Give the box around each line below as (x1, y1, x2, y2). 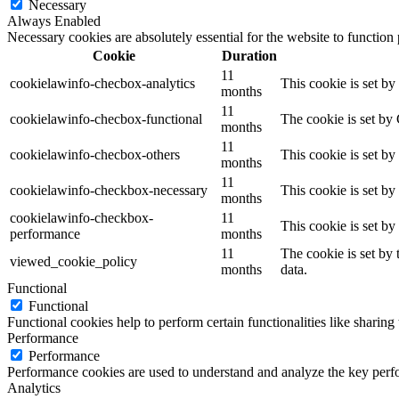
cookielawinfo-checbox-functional (10, 111, 202, 127)
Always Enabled (7, 13, 101, 29)
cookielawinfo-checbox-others (10, 147, 180, 163)
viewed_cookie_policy (10, 254, 137, 270)
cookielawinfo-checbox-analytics (10, 76, 195, 92)
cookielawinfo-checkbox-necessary (10, 183, 208, 199)
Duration (221, 48, 277, 64)
